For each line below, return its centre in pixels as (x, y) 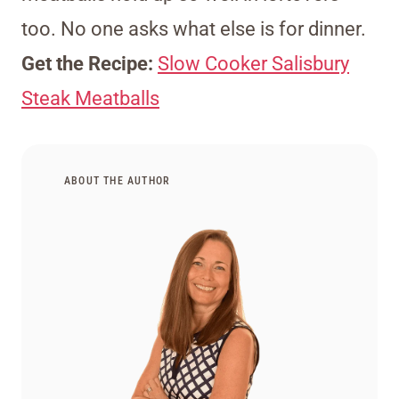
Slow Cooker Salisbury (253, 64)
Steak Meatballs (90, 99)
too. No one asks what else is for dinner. (194, 29)
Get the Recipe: (90, 64)
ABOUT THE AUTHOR (118, 181)
